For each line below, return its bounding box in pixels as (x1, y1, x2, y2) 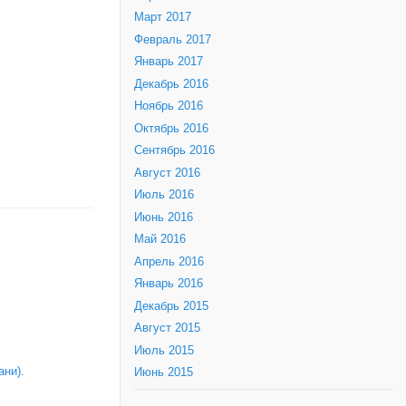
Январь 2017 (134, 55, 203, 69)
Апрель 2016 (134, 255, 204, 268)
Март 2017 (134, 11, 191, 24)
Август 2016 (134, 166, 200, 179)
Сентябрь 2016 (134, 144, 215, 158)
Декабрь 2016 (134, 77, 208, 91)
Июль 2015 (134, 343, 194, 357)
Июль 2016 (134, 188, 194, 202)
